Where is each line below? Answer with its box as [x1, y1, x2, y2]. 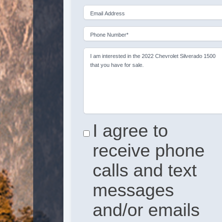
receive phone [93, 140, 205, 161]
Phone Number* [90, 32, 128, 38]
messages [93, 179, 174, 200]
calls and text [93, 160, 197, 180]
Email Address [90, 10, 125, 17]
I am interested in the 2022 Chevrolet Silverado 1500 [90, 53, 216, 59]
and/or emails [93, 199, 200, 220]
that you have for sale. [90, 62, 144, 68]
